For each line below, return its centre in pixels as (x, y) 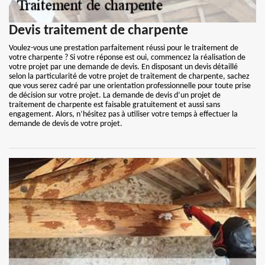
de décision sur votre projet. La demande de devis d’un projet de (115, 96)
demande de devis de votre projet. (66, 124)
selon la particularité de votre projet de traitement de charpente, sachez (129, 77)
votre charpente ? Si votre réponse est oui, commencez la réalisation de (127, 58)
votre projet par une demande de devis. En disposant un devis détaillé (123, 67)
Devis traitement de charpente (98, 31)
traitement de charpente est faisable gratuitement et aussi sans (114, 105)
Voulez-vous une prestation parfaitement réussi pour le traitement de (124, 48)
